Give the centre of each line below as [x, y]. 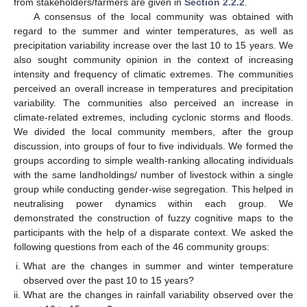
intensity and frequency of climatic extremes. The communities [153, 74]
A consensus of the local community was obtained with [163, 16]
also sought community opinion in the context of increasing [153, 59]
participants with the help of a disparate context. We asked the [153, 232]
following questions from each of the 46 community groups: [142, 246]
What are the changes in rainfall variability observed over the [158, 294]
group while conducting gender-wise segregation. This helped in [153, 189]
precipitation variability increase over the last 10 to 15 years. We [153, 45]
